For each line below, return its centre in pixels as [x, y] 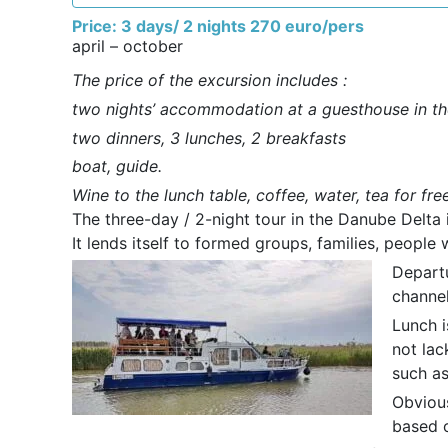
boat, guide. [117, 166]
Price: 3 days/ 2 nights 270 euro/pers [218, 26]
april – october [127, 46]
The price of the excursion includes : [209, 80]
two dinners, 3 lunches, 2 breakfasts [209, 137]
